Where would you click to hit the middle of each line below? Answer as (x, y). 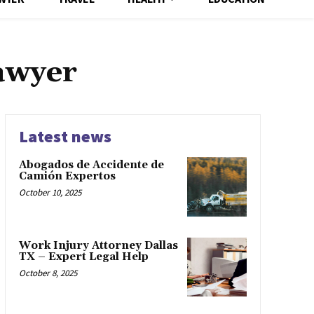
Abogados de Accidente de (91, 165)
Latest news (65, 137)
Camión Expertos (67, 177)
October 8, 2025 (48, 273)
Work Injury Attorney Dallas (98, 245)
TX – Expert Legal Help (83, 257)
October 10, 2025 (50, 193)
